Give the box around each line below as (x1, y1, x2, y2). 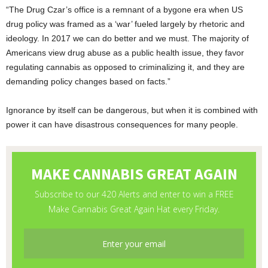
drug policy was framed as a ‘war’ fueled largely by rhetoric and (6, 19, 245, 29)
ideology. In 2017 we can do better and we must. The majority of (6, 33, 249, 44)
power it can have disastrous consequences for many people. (6, 120, 238, 130)
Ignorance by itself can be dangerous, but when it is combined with (6, 105, 258, 115)
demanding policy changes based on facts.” (6, 77, 170, 87)
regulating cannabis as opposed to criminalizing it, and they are (6, 62, 245, 72)
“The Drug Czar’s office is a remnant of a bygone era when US (6, 5, 243, 15)
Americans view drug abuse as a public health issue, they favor (6, 48, 244, 58)
